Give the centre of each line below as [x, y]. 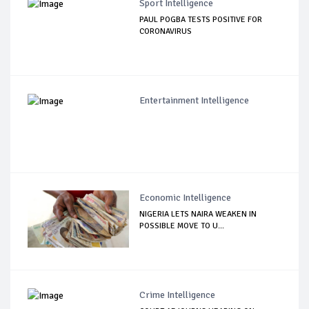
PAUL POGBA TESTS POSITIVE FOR [201, 19]
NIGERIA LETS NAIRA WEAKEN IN [198, 214]
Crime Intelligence [178, 295]
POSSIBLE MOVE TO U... [182, 226]
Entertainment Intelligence [195, 100]
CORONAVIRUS [166, 31]
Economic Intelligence [186, 197]
